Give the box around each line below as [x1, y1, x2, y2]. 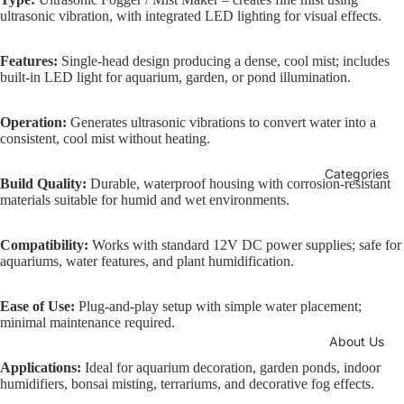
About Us [329, 333, 384, 349]
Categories [325, 166, 389, 181]
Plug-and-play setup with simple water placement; [75, 298, 362, 314]
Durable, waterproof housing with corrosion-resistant [87, 176, 390, 191]
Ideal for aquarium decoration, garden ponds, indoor [81, 360, 381, 375]
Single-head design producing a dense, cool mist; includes [58, 53, 390, 69]
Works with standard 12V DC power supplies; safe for [88, 237, 401, 252]
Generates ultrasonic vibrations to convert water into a [67, 115, 376, 130]
